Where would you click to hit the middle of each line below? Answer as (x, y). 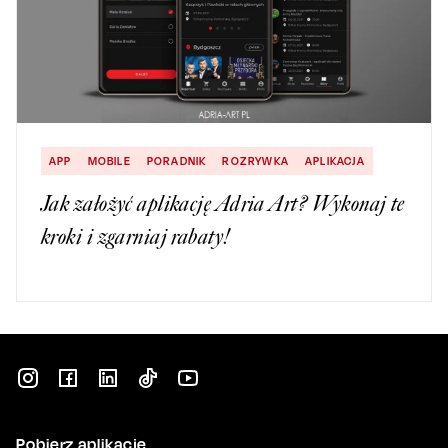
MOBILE (109, 160)
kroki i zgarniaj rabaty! (136, 236)
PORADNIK (176, 160)
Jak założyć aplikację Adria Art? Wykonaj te (223, 203)
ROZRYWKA (256, 160)
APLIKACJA (335, 160)
